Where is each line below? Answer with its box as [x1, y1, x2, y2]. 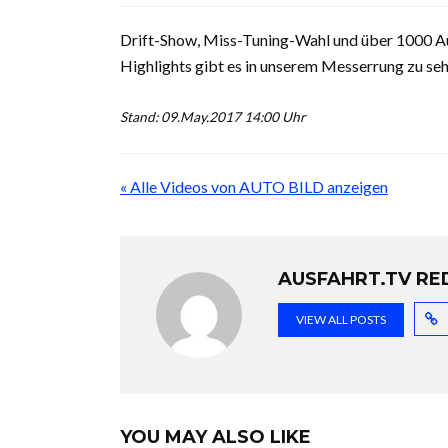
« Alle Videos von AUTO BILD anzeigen [120, 177, 388, 196]
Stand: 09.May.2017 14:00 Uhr [120, 109, 305, 125]
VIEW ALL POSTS [296, 312, 386, 327]
